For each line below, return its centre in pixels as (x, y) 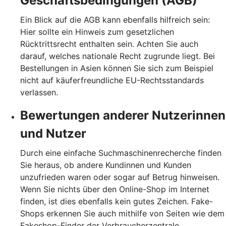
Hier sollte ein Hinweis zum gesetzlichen (97, 32)
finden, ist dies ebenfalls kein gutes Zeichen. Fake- (117, 201)
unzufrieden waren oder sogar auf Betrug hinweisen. (120, 177)
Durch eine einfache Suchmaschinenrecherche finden (121, 153)
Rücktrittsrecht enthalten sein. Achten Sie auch (109, 44)
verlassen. (39, 92)
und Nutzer (53, 133)
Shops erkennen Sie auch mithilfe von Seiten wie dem (122, 213)
